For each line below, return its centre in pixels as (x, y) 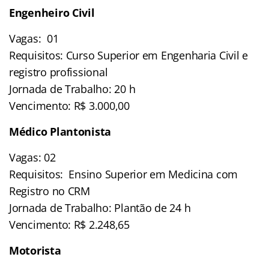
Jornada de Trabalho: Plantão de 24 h (100, 207)
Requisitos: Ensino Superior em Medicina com (124, 174)
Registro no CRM (50, 191)
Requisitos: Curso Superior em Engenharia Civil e (129, 55)
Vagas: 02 (32, 157)
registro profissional (59, 72)
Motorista (35, 250)
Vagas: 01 (34, 38)
